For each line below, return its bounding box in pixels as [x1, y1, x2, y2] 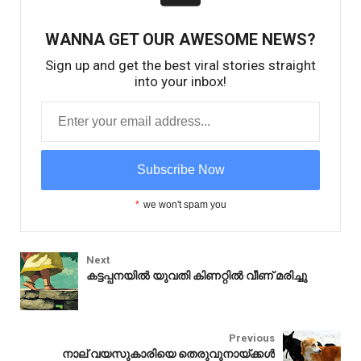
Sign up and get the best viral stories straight [45, 56, 316, 73]
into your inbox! [135, 73, 226, 89]
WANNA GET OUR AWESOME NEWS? [45, 29, 316, 49]
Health [40, 308, 70, 322]
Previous [229, 331, 275, 344]
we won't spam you [143, 198, 226, 210]
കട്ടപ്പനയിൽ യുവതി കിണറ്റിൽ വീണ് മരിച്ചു [86, 268, 307, 282]
